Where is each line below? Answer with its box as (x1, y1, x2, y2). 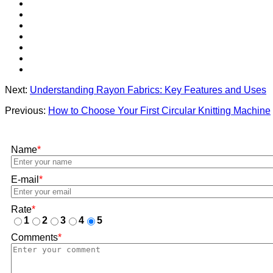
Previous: (5, 105, 48, 116)
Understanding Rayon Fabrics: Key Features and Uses (30, 84, 266, 95)
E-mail (11, 174, 39, 185)
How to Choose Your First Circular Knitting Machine (48, 105, 271, 116)
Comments (11, 232, 58, 243)
